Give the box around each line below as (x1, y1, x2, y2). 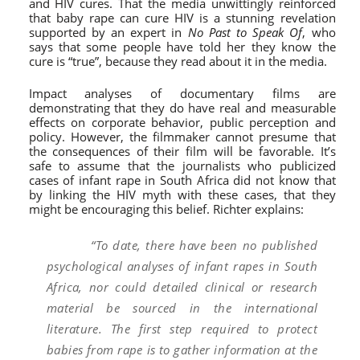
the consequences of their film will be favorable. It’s (28, 143, 336, 160)
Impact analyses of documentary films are (28, 85, 336, 102)
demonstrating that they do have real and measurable (28, 100, 336, 117)
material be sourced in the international (47, 299, 317, 316)
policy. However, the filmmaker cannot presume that (28, 129, 336, 145)
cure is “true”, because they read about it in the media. (28, 52, 327, 69)
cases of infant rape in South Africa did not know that (28, 172, 336, 189)
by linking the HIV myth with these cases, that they (28, 186, 336, 203)
